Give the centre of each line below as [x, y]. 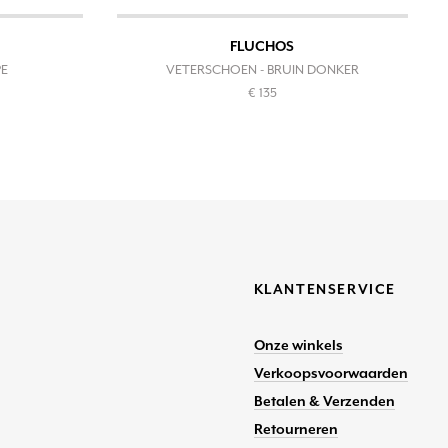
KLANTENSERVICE [325, 289]
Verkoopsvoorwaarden [330, 373]
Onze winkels [298, 345]
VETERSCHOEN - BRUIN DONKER [262, 70]
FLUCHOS [262, 46]
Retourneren [295, 429]
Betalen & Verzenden [324, 401]
